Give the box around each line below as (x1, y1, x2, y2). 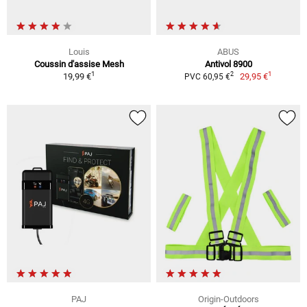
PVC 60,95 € (184, 71, 230, 82)
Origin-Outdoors (197, 293, 259, 304)
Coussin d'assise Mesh (34, 58, 124, 69)
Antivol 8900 (204, 58, 252, 69)
